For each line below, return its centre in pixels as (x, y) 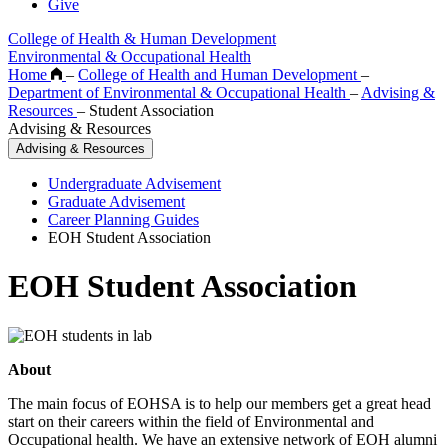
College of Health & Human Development (142, 38)
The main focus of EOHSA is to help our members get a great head (219, 403)
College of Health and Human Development (219, 74)
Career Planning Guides (123, 219)
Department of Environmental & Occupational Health (179, 92)
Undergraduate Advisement (134, 183)
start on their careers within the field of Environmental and (191, 421)
